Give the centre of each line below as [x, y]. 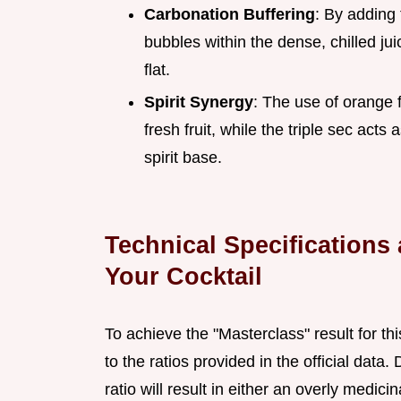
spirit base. [183, 158]
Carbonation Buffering [230, 14]
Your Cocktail [183, 277]
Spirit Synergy [199, 102]
